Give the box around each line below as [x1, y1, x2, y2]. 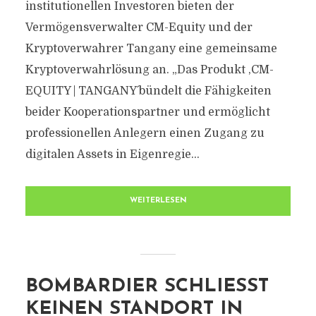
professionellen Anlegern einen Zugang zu [25, 127, 265, 140]
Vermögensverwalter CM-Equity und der [25, 21, 253, 34]
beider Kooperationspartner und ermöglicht [25, 106, 270, 119]
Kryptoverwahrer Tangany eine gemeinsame [25, 42, 277, 55]
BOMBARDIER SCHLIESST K [25, 277, 269, 296]
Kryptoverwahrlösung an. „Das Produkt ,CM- [25, 63, 274, 76]
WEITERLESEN [129, 197, 187, 205]
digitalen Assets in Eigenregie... [25, 148, 200, 161]
